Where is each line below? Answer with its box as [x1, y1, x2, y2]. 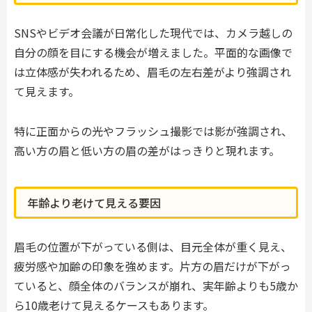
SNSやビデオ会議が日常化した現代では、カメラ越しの [14, 24, 292, 42]
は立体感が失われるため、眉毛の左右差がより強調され [14, 63, 291, 81]
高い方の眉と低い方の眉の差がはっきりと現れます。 [14, 141, 280, 159]
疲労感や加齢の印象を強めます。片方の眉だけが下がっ [14, 258, 291, 275]
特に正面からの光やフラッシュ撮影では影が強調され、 [14, 122, 292, 139]
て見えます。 [14, 83, 79, 100]
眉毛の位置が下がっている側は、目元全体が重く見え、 [14, 238, 292, 256]
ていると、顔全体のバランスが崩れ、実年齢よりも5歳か [14, 277, 298, 295]
